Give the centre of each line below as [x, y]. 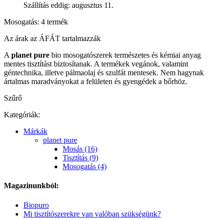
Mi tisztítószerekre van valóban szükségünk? [92, 214]
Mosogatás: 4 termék [36, 22]
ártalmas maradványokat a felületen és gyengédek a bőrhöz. [96, 82]
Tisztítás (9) [80, 158]
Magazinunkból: [31, 186]
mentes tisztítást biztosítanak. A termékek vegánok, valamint [96, 64]
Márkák [35, 131]
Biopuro [36, 205]
